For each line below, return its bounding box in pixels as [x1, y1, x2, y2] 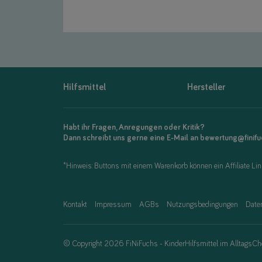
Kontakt [63, 201, 87, 209]
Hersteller [187, 82, 225, 92]
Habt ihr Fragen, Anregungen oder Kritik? [63, 123, 205, 132]
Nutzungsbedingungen [167, 201, 238, 209]
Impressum [95, 201, 132, 209]
